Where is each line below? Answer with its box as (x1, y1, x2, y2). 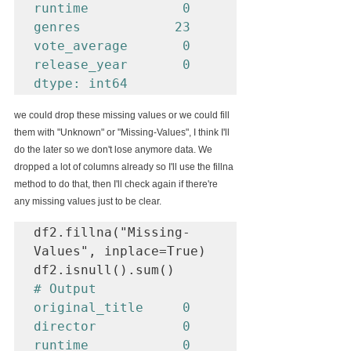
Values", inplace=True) (34, 243, 206, 259)
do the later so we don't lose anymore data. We (14, 143, 215, 155)
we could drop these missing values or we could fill (14, 109, 232, 121)
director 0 (34, 318, 190, 334)
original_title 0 (34, 299, 190, 315)
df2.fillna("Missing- (34, 224, 190, 240)
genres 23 (34, 19, 190, 34)
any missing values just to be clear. (14, 195, 161, 207)
